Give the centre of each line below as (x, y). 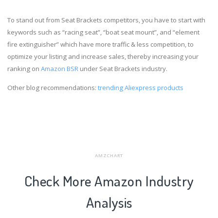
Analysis (109, 202)
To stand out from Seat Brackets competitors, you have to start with (106, 20)
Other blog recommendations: (53, 88)
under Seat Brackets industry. (123, 69)
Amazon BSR (60, 69)
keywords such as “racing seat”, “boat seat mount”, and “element (103, 32)
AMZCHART (109, 155)
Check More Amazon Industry (109, 181)
